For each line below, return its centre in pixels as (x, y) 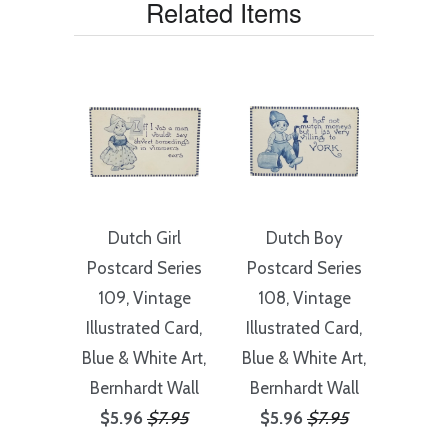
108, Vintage (304, 298)
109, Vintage (144, 298)
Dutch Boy (304, 238)
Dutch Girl (144, 238)
